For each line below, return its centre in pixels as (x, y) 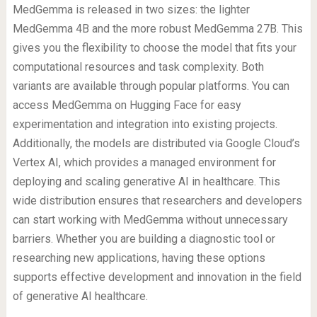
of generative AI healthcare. (80, 296)
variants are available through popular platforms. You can (151, 86)
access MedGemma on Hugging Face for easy (127, 105)
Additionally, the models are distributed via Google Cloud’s (156, 144)
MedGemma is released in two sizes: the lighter (131, 10)
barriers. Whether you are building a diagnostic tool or (144, 239)
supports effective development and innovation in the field (157, 277)
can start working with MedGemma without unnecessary (150, 220)
